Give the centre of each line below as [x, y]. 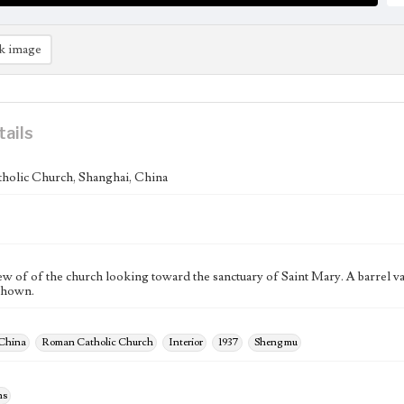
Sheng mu [276, 342]
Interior [186, 342]
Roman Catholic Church [97, 342]
